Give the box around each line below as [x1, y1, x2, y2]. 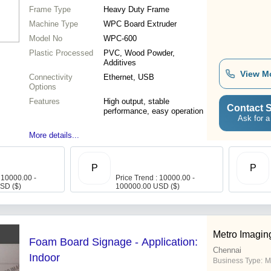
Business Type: [213, 256, 263, 266]
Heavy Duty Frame [103, 5, 169, 15]
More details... [29, 131, 79, 140]
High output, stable [103, 97, 169, 106]
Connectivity [29, 73, 73, 82]
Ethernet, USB [103, 73, 154, 82]
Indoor [29, 252, 60, 264]
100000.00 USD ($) [116, 182, 180, 191]
